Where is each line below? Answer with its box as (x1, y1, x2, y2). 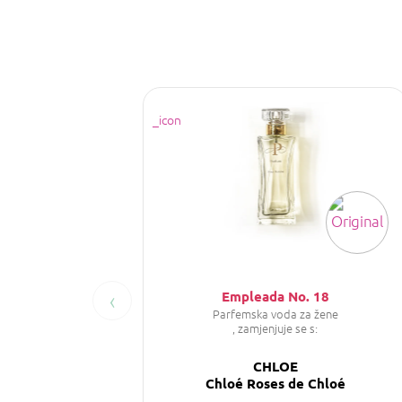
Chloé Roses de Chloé (205, 373, 345, 392)
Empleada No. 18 (221, 286, 329, 305)
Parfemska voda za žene (212, 304, 338, 322)
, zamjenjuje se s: (232, 319, 318, 336)
